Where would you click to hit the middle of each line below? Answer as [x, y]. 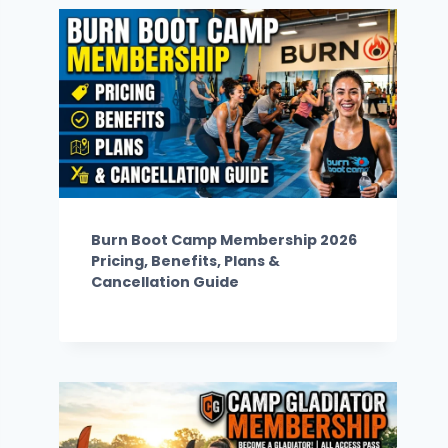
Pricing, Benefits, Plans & [186, 261]
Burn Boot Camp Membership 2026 [224, 240]
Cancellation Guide [165, 282]
